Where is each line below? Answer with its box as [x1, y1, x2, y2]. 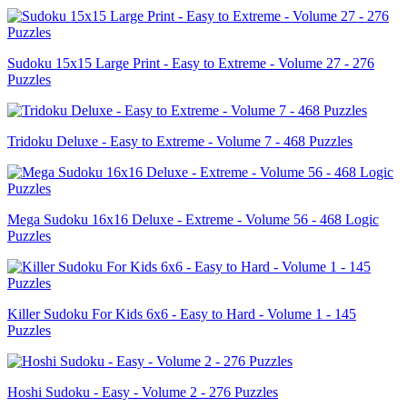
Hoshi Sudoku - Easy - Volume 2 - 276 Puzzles [7, 383, 278, 400]
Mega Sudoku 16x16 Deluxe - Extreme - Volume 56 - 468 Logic [7, 211, 379, 227]
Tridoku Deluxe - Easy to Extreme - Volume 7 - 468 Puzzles [7, 133, 352, 149]
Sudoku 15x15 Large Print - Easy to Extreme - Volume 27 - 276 [7, 55, 374, 71]
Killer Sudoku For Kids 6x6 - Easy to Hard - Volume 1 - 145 [7, 305, 356, 322]
